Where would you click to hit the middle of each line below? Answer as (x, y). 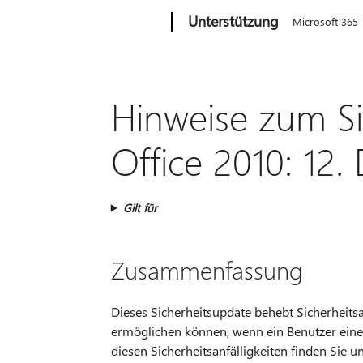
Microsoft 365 (326, 21)
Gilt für (140, 207)
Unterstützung (234, 21)
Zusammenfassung (207, 269)
